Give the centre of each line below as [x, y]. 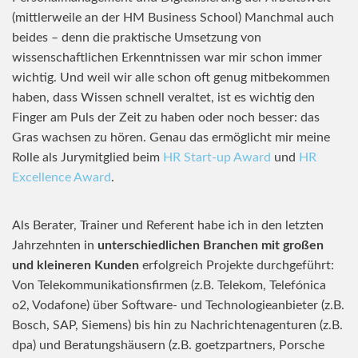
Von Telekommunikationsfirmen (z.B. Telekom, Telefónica [169, 285]
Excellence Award [62, 177]
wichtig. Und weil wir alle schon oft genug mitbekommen [171, 78]
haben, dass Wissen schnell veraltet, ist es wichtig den [163, 97]
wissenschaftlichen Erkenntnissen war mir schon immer [167, 58]
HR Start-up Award [217, 157]
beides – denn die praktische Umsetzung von [137, 38]
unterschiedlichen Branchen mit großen [211, 245]
